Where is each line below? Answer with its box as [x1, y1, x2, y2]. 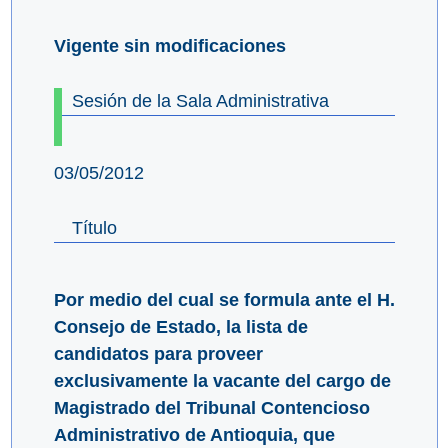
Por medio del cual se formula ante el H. [53, 290, 395, 311]
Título [71, 218, 117, 239]
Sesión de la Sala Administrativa [71, 91, 329, 112]
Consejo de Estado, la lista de [53, 317, 308, 338]
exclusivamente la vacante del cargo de [53, 371, 391, 392]
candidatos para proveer [53, 344, 263, 365]
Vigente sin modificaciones [53, 36, 286, 57]
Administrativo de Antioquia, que [53, 425, 335, 446]
